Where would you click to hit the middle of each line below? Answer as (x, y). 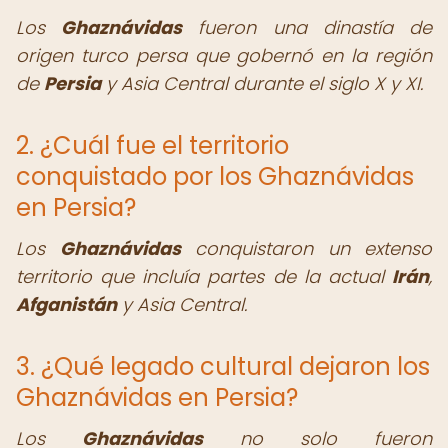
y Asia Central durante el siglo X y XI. (262, 83)
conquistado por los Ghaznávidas (215, 176)
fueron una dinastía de (307, 27)
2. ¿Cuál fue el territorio (152, 145)
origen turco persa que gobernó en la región (224, 55)
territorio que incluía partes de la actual (204, 276)
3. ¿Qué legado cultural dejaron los (223, 366)
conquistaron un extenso (306, 248)
